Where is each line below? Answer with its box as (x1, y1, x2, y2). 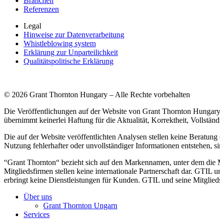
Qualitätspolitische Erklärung (24, 57, 113, 66)
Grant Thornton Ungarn (43, 201, 117, 210)
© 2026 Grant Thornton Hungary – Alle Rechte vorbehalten (4, 90, 190, 99)
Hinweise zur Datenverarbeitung (24, 30, 124, 39)
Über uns (24, 192, 52, 201)
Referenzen (24, 5, 59, 14)
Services (24, 210, 50, 219)
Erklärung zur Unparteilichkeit (24, 48, 118, 57)
